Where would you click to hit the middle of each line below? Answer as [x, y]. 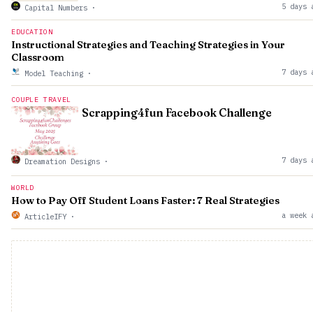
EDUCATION [32, 32]
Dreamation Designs [62, 162]
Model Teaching [54, 74]
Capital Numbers [56, 8]
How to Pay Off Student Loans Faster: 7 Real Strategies [145, 201]
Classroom [38, 58]
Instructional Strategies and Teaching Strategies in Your [148, 45]
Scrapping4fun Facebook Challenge [177, 113]
